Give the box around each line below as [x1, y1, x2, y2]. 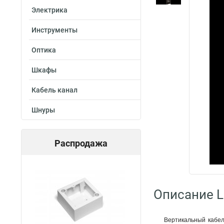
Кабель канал [31, 86, 77, 94]
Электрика [31, 6, 67, 14]
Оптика [31, 46, 56, 54]
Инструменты [31, 26, 77, 34]
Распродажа [54, 138, 107, 148]
